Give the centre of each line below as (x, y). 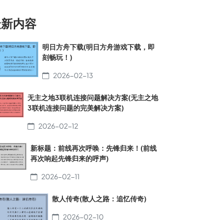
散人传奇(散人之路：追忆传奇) (99, 198)
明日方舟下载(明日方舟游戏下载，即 (98, 47)
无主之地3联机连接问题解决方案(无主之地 (93, 97)
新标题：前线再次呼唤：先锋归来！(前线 (94, 148)
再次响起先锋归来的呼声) (70, 158)
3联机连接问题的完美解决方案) (76, 108)
